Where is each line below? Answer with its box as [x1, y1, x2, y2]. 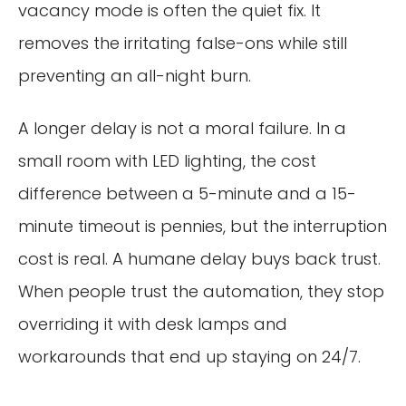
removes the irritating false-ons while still [18, 31, 347, 54]
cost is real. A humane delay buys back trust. [18, 246, 381, 270]
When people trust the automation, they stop [18, 279, 384, 303]
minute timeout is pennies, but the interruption [18, 214, 387, 237]
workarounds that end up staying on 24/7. [18, 344, 361, 368]
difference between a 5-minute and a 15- [18, 181, 356, 205]
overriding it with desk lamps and [18, 312, 287, 335]
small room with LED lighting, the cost [18, 149, 316, 172]
